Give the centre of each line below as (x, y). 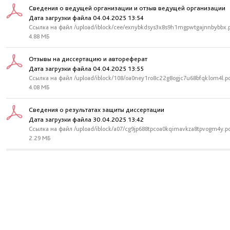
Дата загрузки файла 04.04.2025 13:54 (86, 18)
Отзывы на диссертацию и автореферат (88, 59)
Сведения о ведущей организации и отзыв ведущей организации (127, 8)
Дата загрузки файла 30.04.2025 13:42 (86, 119)
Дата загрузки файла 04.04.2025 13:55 (86, 69)
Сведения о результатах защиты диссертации (97, 110)
